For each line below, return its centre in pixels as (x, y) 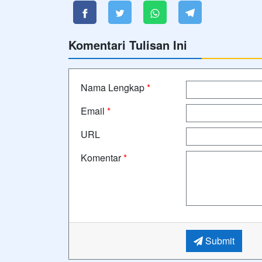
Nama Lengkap (114, 87)
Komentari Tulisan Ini (128, 44)
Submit (218, 240)
